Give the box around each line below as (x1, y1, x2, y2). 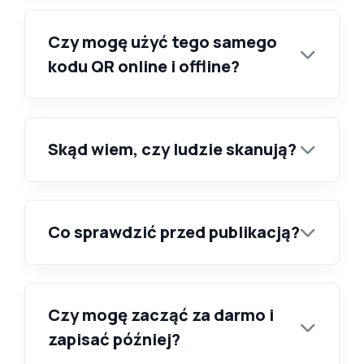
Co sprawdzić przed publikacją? (48, 221, 300, 243)
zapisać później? (48, 328, 180, 350)
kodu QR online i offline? (48, 55, 240, 77)
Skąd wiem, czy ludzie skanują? (48, 138, 297, 160)
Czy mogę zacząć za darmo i (48, 304, 274, 326)
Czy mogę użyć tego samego (48, 31, 277, 53)
